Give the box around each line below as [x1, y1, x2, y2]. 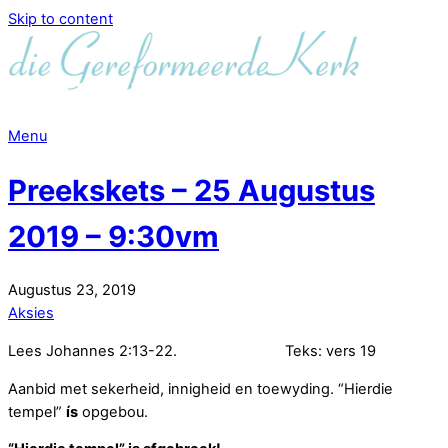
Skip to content [8, 10, 113, 28]
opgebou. [78, 402, 148, 421]
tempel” [8, 402, 66, 421]
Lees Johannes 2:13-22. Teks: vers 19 [8, 341, 376, 360]
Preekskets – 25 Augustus [8, 172, 375, 208]
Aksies [8, 304, 54, 323]
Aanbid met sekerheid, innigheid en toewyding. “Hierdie [8, 379, 393, 398]
